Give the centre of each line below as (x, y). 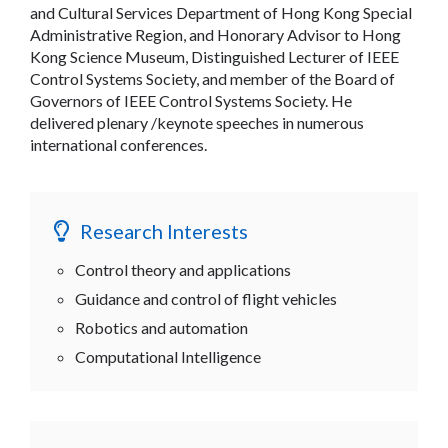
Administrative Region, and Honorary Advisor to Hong (215, 34)
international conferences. (118, 144)
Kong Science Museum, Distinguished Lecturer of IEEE (214, 56)
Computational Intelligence (168, 356)
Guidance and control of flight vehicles (206, 298)
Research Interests (164, 230)
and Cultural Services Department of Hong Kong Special (221, 12)
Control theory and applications (183, 269)
